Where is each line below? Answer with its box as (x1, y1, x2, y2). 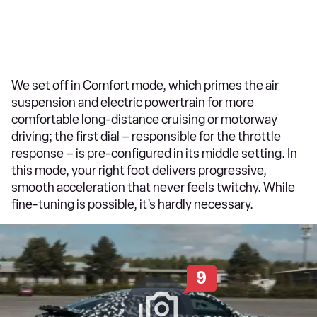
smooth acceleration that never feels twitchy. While (11, 179, 295, 195)
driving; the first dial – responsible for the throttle (11, 128, 281, 144)
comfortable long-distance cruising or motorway (11, 111, 277, 127)
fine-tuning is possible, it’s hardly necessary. (11, 196, 253, 212)
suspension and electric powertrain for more (11, 94, 254, 110)
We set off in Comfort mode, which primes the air (11, 77, 279, 93)
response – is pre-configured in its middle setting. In (11, 145, 297, 161)
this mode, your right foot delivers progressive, (11, 162, 267, 178)
